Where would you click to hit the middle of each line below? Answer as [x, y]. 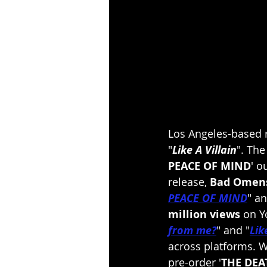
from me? [192, 231]
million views [204, 215]
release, [189, 182]
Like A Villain [204, 150]
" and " [233, 230]
